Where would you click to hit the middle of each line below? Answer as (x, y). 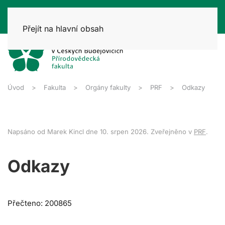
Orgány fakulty (108, 87)
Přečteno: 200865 (40, 203)
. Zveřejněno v (170, 131)
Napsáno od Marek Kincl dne (54, 131)
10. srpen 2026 (123, 131)
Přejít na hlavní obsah (63, 29)
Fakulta (55, 87)
